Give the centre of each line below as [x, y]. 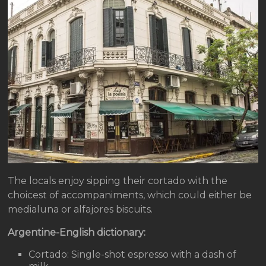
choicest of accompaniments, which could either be [130, 195]
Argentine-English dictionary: [77, 233]
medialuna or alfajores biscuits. [80, 210]
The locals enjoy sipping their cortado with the [118, 181]
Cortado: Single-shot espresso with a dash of [133, 255]
